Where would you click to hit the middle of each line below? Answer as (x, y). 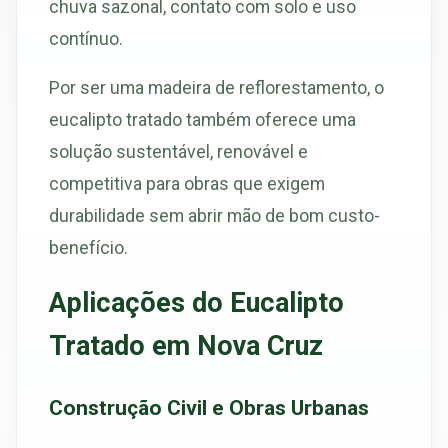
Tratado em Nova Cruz (186, 346)
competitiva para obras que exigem (187, 184)
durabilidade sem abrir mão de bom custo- (214, 216)
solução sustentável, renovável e (178, 152)
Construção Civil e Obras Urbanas (209, 407)
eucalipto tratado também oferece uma (202, 120)
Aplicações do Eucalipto (196, 303)
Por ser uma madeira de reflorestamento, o (216, 88)
